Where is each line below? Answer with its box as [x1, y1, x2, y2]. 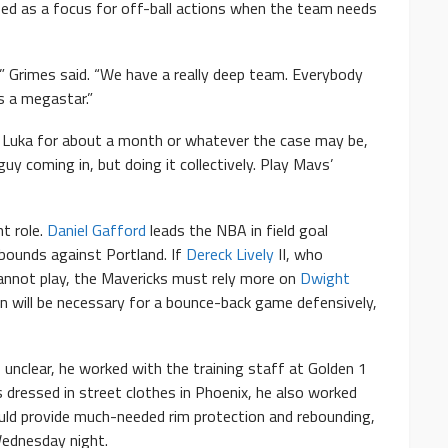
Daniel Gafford [47, 218, 146, 243]
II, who [274, 242, 323, 267]
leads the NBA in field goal [146, 218, 328, 243]
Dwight [300, 266, 350, 291]
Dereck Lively [186, 242, 274, 267]
